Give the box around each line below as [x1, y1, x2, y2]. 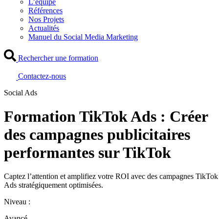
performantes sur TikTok [4, 144, 171, 161]
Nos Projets [28, 15, 64, 23]
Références [28, 6, 63, 15]
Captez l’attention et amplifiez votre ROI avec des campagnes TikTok [4, 172, 218, 181]
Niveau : [4, 197, 30, 206]
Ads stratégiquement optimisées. [4, 181, 103, 190]
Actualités [28, 23, 59, 32]
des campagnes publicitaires [4, 126, 190, 143]
